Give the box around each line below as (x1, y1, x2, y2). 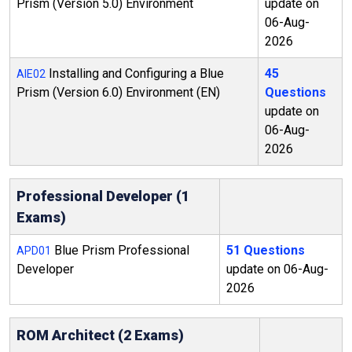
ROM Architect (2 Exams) (16, 327, 184, 343)
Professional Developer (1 (16, 188, 189, 204)
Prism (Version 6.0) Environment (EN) (16, 85, 220, 100)
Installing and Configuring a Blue (46, 66, 224, 81)
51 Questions (226, 243, 305, 258)
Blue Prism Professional (51, 243, 189, 258)
